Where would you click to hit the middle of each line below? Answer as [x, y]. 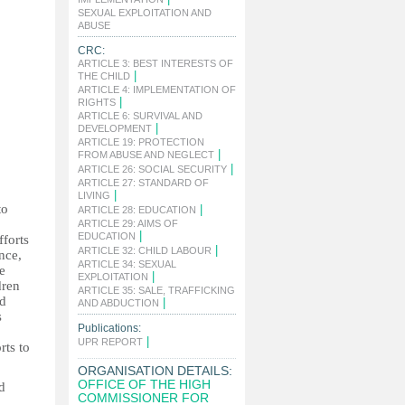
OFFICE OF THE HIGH [144, 384]
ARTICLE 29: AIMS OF [128, 223]
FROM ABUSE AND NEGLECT [146, 155]
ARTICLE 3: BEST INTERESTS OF [155, 63]
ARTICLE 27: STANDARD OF [143, 183]
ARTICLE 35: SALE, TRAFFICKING [156, 290]
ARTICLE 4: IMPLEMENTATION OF [157, 89]
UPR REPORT [110, 342]
